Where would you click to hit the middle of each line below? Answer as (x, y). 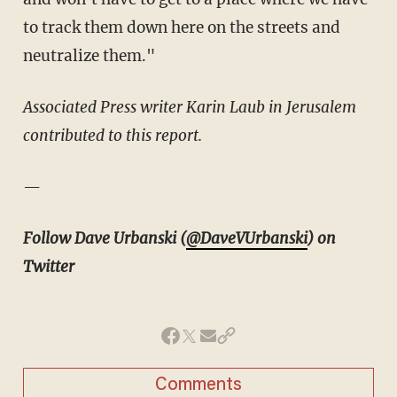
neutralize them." (89, 56)
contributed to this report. (112, 136)
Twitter (48, 267)
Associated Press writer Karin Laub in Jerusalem (189, 108)
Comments (198, 386)
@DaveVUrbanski (246, 239)
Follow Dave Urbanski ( (104, 239)
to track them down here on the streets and (181, 28)
